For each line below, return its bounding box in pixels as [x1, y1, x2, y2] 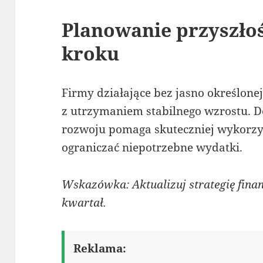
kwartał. [62, 194, 107, 210]
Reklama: [73, 240, 127, 256]
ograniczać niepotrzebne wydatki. [62, 139, 243, 155]
